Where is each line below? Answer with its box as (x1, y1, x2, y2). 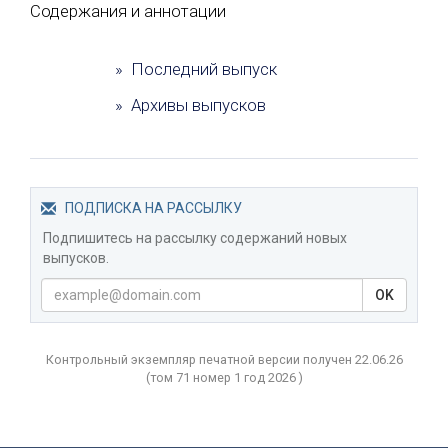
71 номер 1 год (175, 369, 268, 385)
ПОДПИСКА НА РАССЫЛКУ (65, 199, 242, 216)
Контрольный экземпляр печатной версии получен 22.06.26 (45, 351, 403, 367)
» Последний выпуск (115, 58, 278, 79)
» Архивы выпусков (115, 94, 267, 115)
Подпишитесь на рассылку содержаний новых (43, 229, 347, 246)
